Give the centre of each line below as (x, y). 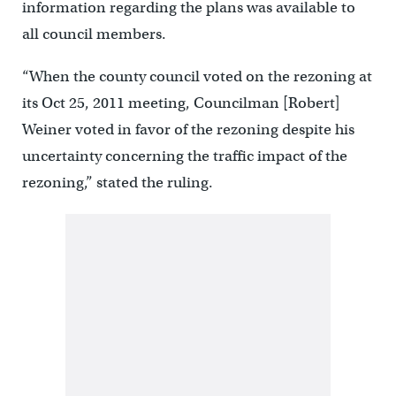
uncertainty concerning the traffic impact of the (184, 156)
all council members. (94, 34)
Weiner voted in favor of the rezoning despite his (188, 130)
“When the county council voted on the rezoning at (197, 77)
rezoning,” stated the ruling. (117, 183)
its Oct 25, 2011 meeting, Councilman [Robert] (181, 103)
